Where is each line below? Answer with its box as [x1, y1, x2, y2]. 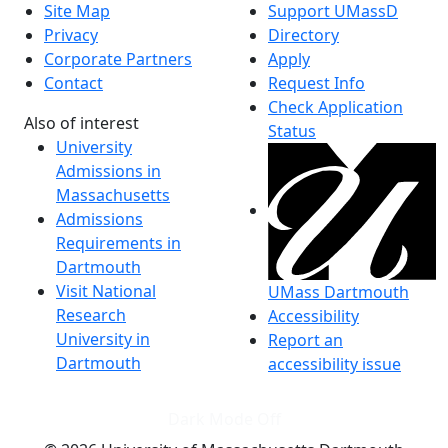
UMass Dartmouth [268, 281, 409, 304]
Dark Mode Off [167, 408, 281, 431]
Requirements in [56, 231, 181, 254]
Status [268, 119, 316, 142]
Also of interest [24, 111, 139, 134]
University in [56, 327, 150, 350]
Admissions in [56, 159, 161, 182]
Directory [268, 23, 339, 46]
